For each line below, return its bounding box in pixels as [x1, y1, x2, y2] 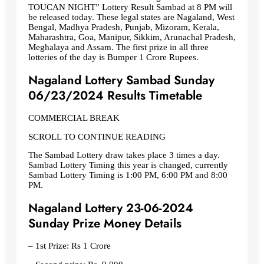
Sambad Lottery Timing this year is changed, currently [28, 160, 228, 170]
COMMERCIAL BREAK [28, 113, 120, 123]
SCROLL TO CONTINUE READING [28, 131, 166, 141]
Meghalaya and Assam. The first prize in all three [28, 42, 209, 52]
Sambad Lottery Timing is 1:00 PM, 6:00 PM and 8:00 [28, 170, 227, 180]
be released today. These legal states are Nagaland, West [28, 12, 235, 22]
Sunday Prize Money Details [28, 214, 181, 233]
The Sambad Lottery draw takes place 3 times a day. [28, 150, 220, 160]
